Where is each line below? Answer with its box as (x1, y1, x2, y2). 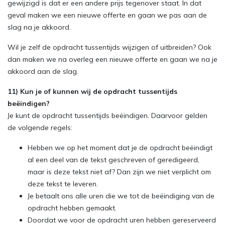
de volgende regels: (8, 123, 72, 132)
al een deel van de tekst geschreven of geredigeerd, (28, 155, 199, 164)
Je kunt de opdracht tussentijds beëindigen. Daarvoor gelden (8, 111, 207, 120)
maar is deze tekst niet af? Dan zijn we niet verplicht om (28, 167, 211, 176)
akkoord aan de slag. (8, 67, 78, 76)
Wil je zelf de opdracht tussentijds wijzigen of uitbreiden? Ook (8, 43, 211, 52)
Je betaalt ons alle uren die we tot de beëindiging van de (28, 191, 214, 200)
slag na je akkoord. (8, 23, 71, 32)
